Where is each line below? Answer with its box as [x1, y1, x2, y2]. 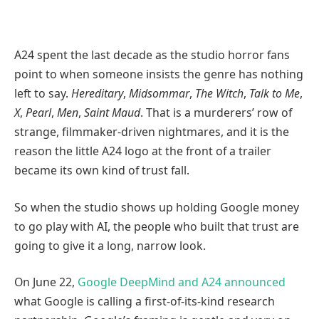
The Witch [195, 85, 244, 102]
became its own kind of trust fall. [14, 162, 189, 179]
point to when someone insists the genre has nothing [14, 66, 303, 83]
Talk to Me [249, 85, 300, 102]
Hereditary [71, 85, 123, 102]
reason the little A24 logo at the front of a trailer [14, 143, 271, 159]
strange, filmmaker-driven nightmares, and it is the [14, 124, 289, 140]
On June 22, [14, 274, 78, 291]
